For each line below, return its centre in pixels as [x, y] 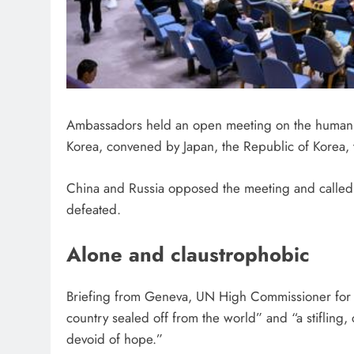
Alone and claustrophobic [191, 255]
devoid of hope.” [117, 339]
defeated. [96, 209]
